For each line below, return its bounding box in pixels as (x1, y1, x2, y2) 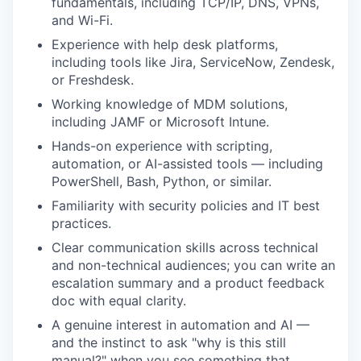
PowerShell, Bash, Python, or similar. (52, 173, 272, 190)
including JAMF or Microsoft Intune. (52, 114, 269, 131)
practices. (52, 215, 111, 232)
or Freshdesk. (52, 72, 134, 89)
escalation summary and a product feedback (52, 275, 325, 292)
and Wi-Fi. (52, 12, 113, 29)
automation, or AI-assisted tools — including (52, 156, 323, 172)
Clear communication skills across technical (52, 239, 318, 256)
